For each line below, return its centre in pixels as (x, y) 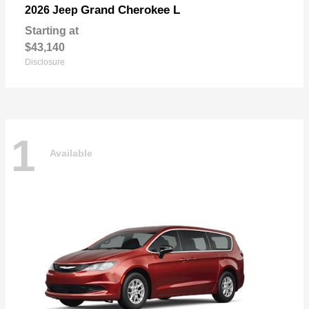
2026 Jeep (53, 10)
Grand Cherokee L (130, 10)
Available (71, 153)
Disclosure (45, 62)
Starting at (52, 31)
